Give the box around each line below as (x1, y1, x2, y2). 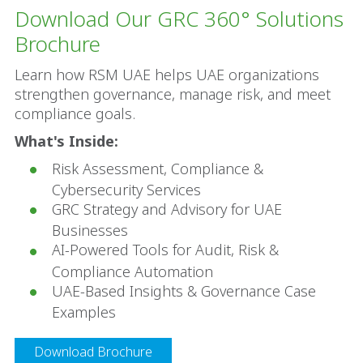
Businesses (52, 220, 128, 241)
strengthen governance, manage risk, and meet (15, 84, 331, 105)
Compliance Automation (52, 261, 213, 281)
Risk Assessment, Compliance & (52, 159, 263, 179)
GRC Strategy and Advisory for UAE (52, 199, 282, 220)
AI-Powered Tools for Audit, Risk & (52, 240, 279, 260)
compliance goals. (15, 104, 135, 124)
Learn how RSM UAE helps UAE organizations (15, 65, 319, 85)
